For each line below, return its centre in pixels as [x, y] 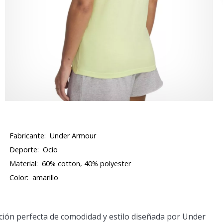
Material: [24, 164]
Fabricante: [28, 136]
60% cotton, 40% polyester [87, 164]
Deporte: [24, 150]
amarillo [46, 177]
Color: [19, 177]
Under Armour [73, 136]
